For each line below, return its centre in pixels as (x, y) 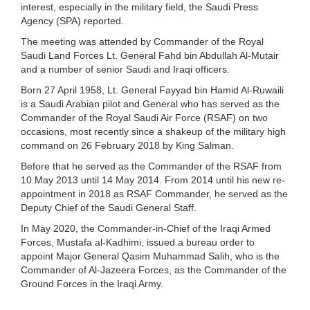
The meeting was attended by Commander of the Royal (142, 41)
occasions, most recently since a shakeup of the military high (153, 131)
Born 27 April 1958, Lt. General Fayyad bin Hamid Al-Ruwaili (152, 90)
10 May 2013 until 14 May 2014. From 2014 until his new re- (153, 180)
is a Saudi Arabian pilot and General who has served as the (150, 103)
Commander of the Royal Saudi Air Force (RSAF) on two (144, 117)
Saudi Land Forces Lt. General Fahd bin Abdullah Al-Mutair (150, 55)
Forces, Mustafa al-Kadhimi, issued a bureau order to (138, 242)
